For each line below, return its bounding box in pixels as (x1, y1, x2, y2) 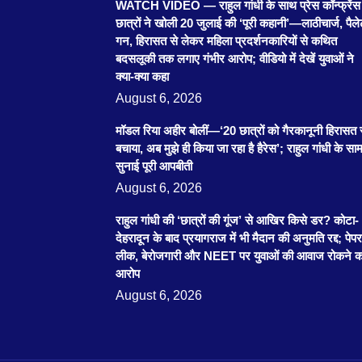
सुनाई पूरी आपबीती (115, 158, 192, 173)
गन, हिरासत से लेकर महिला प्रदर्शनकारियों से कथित (115, 33, 337, 48)
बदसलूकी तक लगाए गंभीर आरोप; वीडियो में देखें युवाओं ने (115, 51, 354, 65)
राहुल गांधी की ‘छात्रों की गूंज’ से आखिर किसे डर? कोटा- (115, 213, 359, 227)
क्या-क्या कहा (115, 69, 169, 83)
